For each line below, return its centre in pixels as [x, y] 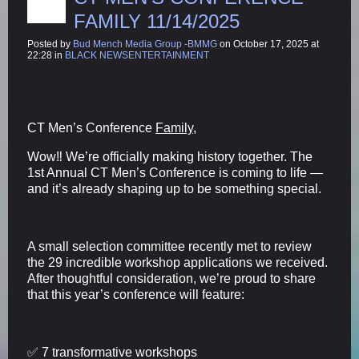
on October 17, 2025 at [268, 44]
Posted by [50, 44]
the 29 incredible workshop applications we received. [177, 263]
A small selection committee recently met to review [169, 247]
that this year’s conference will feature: [136, 295]
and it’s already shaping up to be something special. [174, 189]
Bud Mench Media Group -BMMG [145, 44]
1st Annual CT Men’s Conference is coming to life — [175, 173]
